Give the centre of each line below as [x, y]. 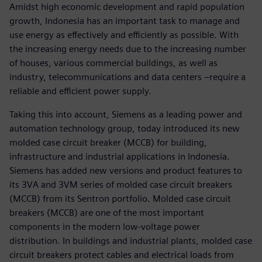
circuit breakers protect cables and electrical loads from [122, 254]
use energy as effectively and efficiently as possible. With [124, 35]
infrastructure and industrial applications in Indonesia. [120, 156]
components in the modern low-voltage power [105, 226]
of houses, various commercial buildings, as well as [113, 63]
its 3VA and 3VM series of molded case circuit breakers [121, 184]
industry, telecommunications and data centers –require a [127, 77]
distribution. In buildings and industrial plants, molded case [131, 240]
